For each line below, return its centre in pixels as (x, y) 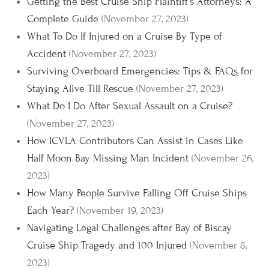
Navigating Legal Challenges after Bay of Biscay (129, 228)
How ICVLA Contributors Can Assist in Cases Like (135, 141)
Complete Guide (63, 19)
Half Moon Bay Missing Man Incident (108, 158)
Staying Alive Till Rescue (80, 89)
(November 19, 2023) (120, 210)
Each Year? (50, 210)
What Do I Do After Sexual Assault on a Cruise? (130, 106)
